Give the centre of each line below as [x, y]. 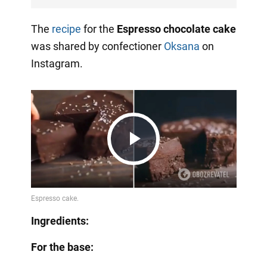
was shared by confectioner [97, 46]
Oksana [181, 46]
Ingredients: [60, 221]
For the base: [62, 247]
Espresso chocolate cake [176, 29]
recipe [66, 29]
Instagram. [57, 64]
